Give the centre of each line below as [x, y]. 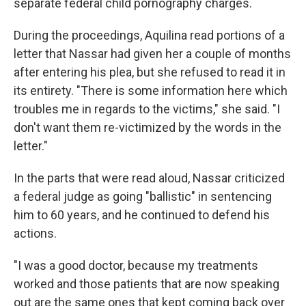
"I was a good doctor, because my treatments [136, 265]
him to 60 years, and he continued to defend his [142, 215]
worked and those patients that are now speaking [147, 284]
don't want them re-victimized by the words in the [148, 127]
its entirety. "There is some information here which [151, 91]
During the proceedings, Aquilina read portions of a [149, 35]
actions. [35, 233]
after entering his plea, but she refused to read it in [150, 72]
